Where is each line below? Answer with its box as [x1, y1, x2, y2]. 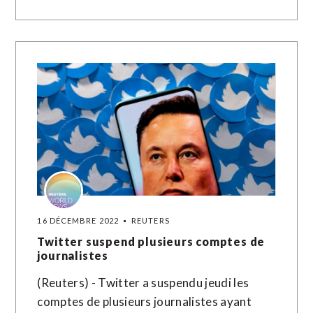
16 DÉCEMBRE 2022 [37, 216, 119, 225]
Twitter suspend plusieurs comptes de [37, 235, 265, 248]
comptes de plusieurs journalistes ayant [37, 294, 252, 309]
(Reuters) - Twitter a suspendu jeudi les [37, 275, 249, 290]
